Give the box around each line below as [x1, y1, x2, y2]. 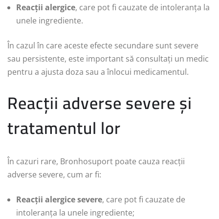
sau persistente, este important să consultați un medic [7, 53, 209, 64]
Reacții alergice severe [16, 194, 102, 205]
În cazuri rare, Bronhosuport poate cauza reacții [7, 155, 185, 167]
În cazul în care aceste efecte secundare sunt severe [7, 40, 198, 51]
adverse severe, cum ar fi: [7, 169, 101, 180]
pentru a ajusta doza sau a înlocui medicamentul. [7, 66, 189, 77]
